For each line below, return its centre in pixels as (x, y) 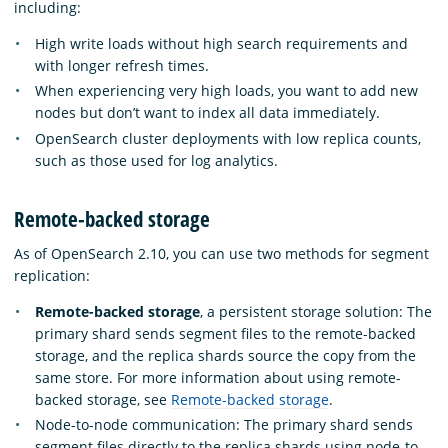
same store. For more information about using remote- (218, 377)
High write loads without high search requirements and (221, 43)
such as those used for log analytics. (156, 160)
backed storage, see (103, 399)
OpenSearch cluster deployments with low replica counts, (228, 138)
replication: (52, 275)
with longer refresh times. (122, 65)
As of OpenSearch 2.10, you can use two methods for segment (221, 253)
